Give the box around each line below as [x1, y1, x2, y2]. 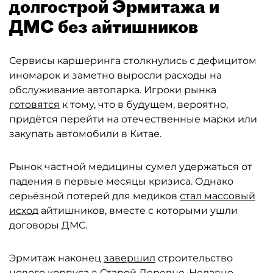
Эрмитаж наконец [9, 252, 104, 264]
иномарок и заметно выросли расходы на [9, 69, 222, 81]
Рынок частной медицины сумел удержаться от [9, 161, 252, 172]
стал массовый [180, 190, 255, 202]
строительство [155, 252, 233, 264]
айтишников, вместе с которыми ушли [38, 205, 238, 216]
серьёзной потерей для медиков [9, 190, 180, 202]
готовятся [9, 99, 60, 110]
